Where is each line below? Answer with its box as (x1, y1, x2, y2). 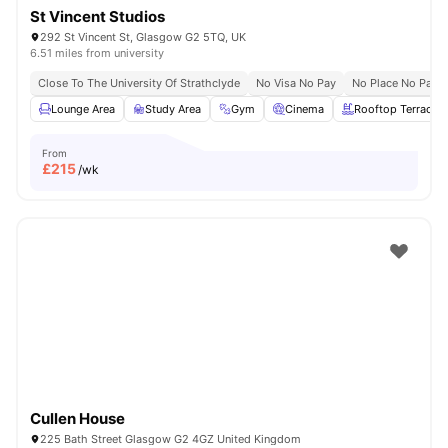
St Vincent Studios (30, 7, 165, 26)
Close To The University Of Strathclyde (38, 76, 240, 90)
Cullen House (30, 409, 125, 428)
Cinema (285, 102, 324, 116)
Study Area (145, 102, 201, 116)
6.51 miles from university (30, 46, 164, 60)
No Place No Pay (352, 76, 438, 90)
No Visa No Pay (256, 76, 336, 90)
